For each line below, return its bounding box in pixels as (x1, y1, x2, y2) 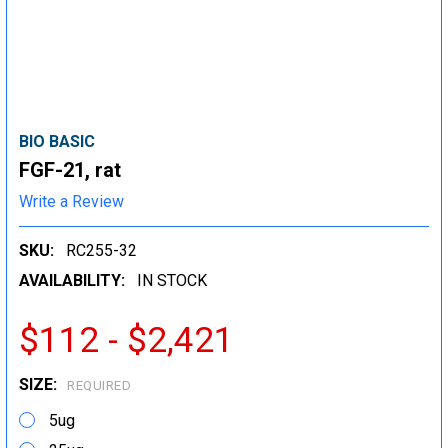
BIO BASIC (19, 132, 95, 151)
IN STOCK (137, 270, 207, 290)
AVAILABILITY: (19, 270, 125, 290)
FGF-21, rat (19, 158, 121, 182)
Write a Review (19, 191, 124, 211)
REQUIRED (67, 378, 131, 394)
